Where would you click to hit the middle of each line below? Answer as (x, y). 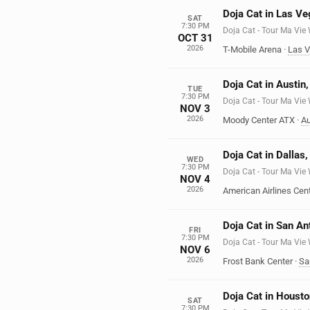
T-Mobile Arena (252, 49)
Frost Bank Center (258, 261)
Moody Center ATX (259, 120)
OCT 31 (195, 38)
